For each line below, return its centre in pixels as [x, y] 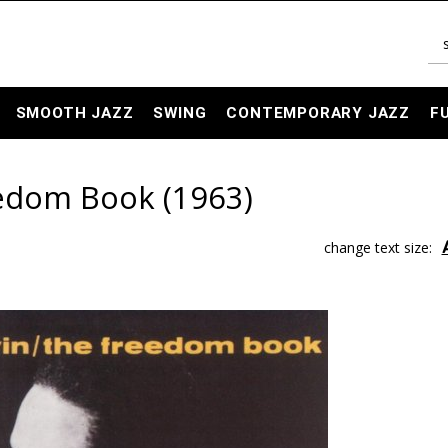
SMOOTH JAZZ [74, 113]
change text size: [377, 247]
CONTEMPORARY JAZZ [318, 113]
